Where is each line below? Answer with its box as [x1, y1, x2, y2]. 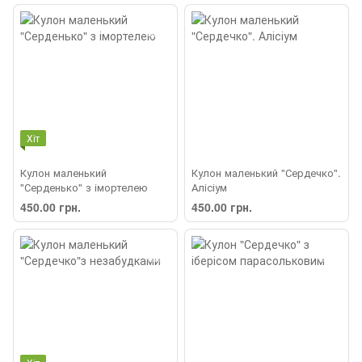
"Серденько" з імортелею [20, 179, 148, 195]
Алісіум [192, 179, 227, 195]
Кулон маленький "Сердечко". [192, 164, 341, 180]
